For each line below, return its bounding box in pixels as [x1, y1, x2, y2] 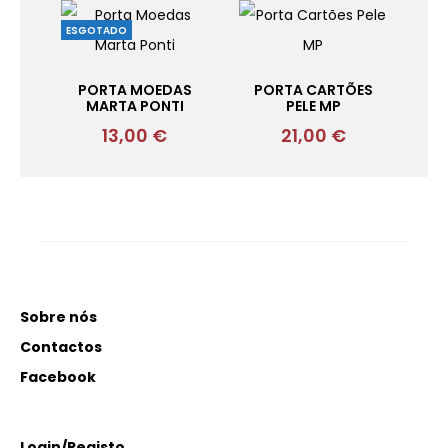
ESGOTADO [65, 23, 127, 38]
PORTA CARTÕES [253, 80, 373, 100]
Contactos [20, 337, 102, 357]
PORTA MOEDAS [77, 80, 192, 100]
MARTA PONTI [85, 96, 184, 116]
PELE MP [285, 96, 341, 116]
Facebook [20, 367, 96, 387]
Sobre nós [20, 307, 97, 327]
